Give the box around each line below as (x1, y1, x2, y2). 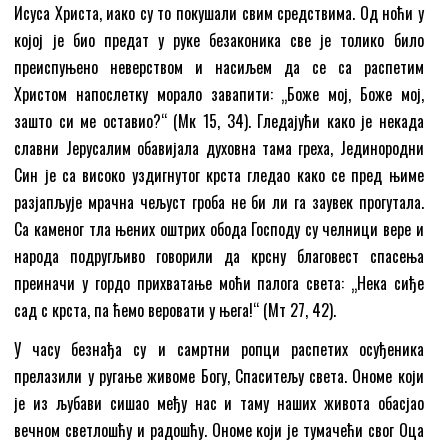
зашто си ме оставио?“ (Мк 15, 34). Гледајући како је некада (14, 108, 424, 133)
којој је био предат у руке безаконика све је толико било (14, 27, 424, 52)
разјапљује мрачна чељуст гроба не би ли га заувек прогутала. (14, 189, 424, 214)
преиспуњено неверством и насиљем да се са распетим (14, 54, 424, 79)
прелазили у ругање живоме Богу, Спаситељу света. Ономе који (14, 363, 424, 388)
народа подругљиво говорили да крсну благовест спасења (14, 243, 424, 268)
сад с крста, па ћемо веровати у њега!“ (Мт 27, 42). (14, 297, 337, 322)
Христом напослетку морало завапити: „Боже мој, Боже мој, (14, 81, 424, 106)
